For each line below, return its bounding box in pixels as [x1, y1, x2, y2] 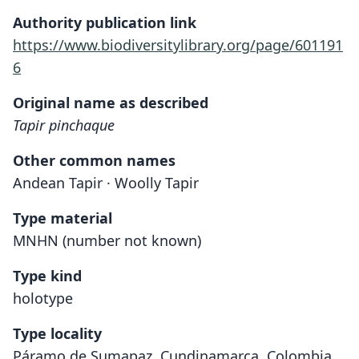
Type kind [13, 266, 82, 285]
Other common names [13, 151, 175, 170]
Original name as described [13, 93, 208, 112]
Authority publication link [13, 13, 196, 32]
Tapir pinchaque [13, 115, 115, 135]
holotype [13, 288, 73, 308]
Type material [13, 208, 112, 228]
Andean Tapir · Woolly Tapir [13, 173, 199, 192]
